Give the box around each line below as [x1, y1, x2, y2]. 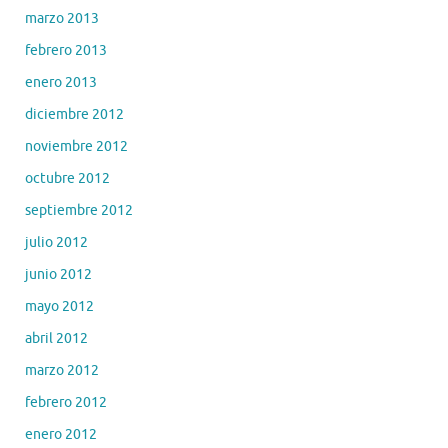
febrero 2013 [25, 41, 107, 59]
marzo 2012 [25, 361, 99, 379]
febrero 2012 [25, 393, 107, 411]
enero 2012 [25, 425, 97, 443]
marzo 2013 [25, 9, 99, 27]
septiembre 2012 [25, 201, 133, 219]
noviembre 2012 [25, 137, 128, 155]
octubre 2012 [25, 169, 110, 187]
